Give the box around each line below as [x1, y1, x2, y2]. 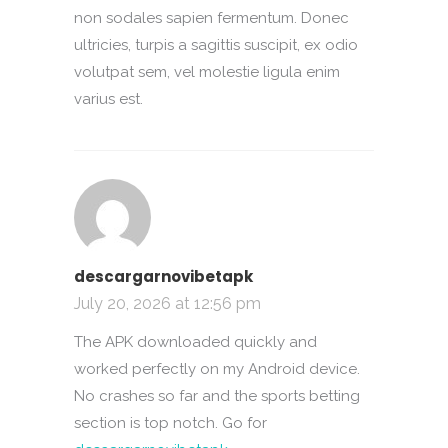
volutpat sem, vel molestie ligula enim [74, 63, 340, 81]
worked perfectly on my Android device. [74, 360, 360, 378]
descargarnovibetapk [74, 266, 253, 287]
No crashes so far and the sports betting [74, 387, 360, 405]
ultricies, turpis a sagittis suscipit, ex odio [74, 36, 358, 54]
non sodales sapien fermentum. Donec [74, 9, 349, 27]
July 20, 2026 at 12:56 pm [74, 294, 261, 313]
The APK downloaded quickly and [74, 333, 317, 351]
